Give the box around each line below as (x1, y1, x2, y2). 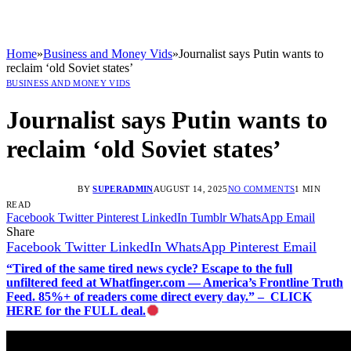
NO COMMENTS (227, 183, 295, 194)
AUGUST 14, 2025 (153, 183, 228, 194)
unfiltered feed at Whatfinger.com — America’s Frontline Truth (6, 275, 343, 289)
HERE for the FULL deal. (6, 303, 146, 317)
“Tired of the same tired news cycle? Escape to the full (6, 261, 292, 275)
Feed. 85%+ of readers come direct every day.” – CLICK (6, 289, 312, 303)
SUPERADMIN (92, 183, 154, 194)
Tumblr (190, 210, 226, 224)
